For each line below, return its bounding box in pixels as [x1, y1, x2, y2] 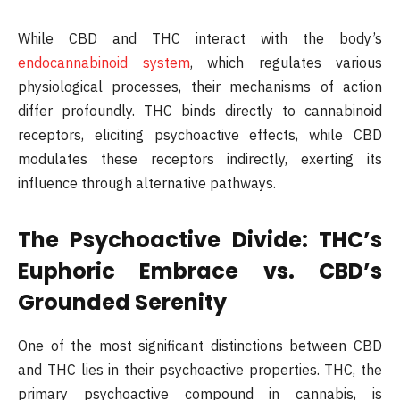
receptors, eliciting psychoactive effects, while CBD [18, 125, 382, 144]
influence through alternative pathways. [18, 173, 276, 192]
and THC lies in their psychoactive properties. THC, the [18, 361, 382, 379]
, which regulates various [189, 53, 382, 71]
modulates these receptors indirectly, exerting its [18, 149, 382, 168]
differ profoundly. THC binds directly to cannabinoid [18, 101, 382, 120]
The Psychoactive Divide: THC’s [18, 225, 382, 255]
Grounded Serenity [18, 287, 227, 318]
